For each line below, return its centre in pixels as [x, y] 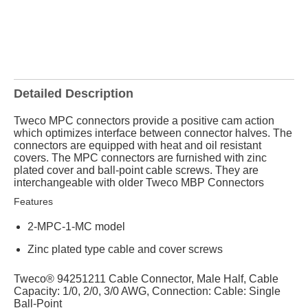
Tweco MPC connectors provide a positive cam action [144, 121]
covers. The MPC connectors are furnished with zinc [140, 158]
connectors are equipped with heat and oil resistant [137, 145]
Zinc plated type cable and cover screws [125, 249]
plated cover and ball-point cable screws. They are [136, 170]
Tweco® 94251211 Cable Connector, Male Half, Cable [146, 279]
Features [33, 201]
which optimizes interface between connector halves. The [153, 133]
